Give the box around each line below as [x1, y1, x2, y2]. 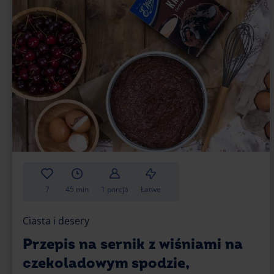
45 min [65, 184, 89, 195]
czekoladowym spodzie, [23, 254, 190, 273]
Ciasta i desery [23, 214, 89, 228]
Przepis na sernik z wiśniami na [23, 235, 243, 254]
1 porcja [101, 184, 128, 195]
